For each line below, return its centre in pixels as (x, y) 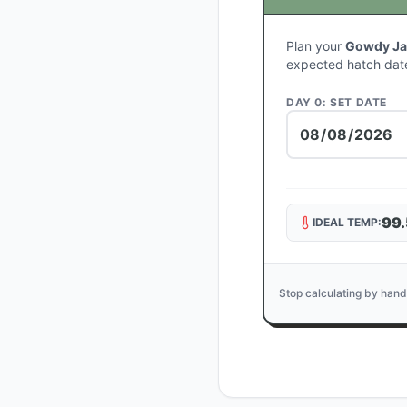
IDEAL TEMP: (347, 222)
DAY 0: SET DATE (337, 102)
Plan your (316, 46)
